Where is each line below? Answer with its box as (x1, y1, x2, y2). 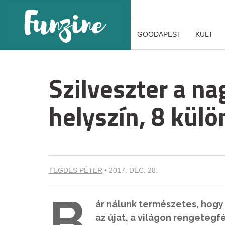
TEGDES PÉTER (49, 166, 102, 174)
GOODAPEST (137, 30, 181, 38)
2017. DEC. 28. (109, 166, 158, 174)
